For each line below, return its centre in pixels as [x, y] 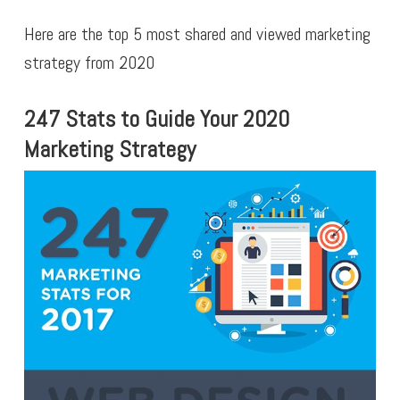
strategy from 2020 [89, 63]
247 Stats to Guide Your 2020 [156, 120]
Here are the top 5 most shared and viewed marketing [197, 34]
